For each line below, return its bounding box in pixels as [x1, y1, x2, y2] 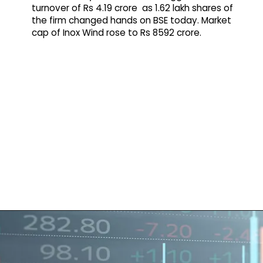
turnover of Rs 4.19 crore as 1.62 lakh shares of [32, 1, 234, 14]
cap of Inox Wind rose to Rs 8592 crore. [32, 26, 202, 39]
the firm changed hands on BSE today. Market [32, 14, 232, 26]
